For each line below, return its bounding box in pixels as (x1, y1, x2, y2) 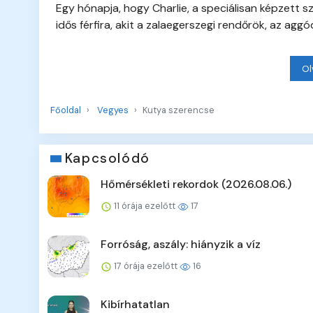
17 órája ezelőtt (112, 260, 180, 272)
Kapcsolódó (64, 150, 150, 168)
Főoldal (50, 104, 81, 117)
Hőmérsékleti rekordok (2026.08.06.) (101, 177, 291, 192)
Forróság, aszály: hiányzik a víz (101, 237, 261, 252)
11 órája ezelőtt (112, 200, 177, 212)
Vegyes (97, 104, 129, 117)
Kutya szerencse (143, 104, 214, 117)
